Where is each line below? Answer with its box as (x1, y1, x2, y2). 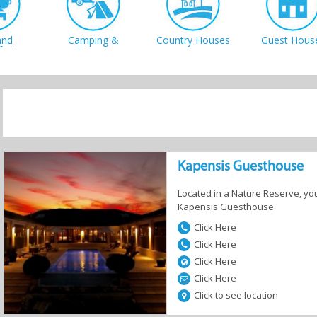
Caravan (74, 43, 113, 57)
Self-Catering (163, 132, 223, 145)
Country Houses (156, 33, 230, 47)
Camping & (68, 33, 119, 47)
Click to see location (194, 289, 278, 301)
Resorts (76, 132, 111, 145)
